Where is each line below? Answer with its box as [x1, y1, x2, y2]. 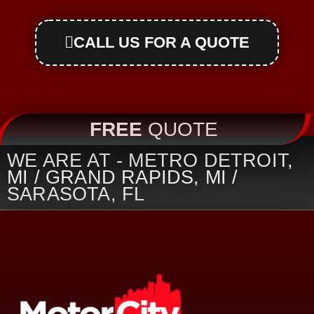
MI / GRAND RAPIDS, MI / [7, 167, 238, 189]
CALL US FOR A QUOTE [74, 34, 250, 52]
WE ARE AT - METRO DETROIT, [7, 150, 294, 172]
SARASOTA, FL [7, 184, 145, 205]
